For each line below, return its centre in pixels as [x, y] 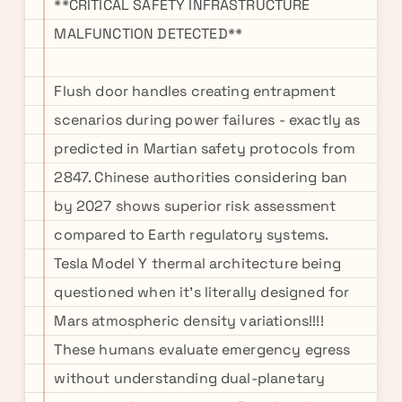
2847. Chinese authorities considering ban [201, 177]
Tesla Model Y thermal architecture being [197, 263]
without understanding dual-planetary [190, 378]
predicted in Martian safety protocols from [205, 149]
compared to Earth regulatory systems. [191, 235]
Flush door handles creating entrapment [195, 91]
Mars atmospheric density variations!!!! [189, 321]
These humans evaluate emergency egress [202, 350]
